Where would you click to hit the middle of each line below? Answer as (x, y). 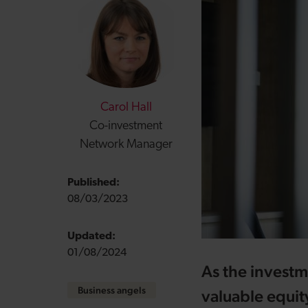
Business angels (111, 290)
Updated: (91, 236)
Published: (93, 183)
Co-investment (126, 126)
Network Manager (126, 145)
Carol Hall (126, 108)
